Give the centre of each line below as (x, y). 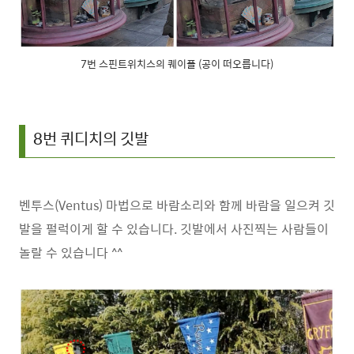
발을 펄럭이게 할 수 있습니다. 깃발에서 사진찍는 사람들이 (174, 229)
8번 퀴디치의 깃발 (91, 138)
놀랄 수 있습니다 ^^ (71, 252)
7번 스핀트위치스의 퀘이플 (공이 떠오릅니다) (177, 63)
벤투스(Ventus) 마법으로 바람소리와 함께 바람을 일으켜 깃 (177, 205)
